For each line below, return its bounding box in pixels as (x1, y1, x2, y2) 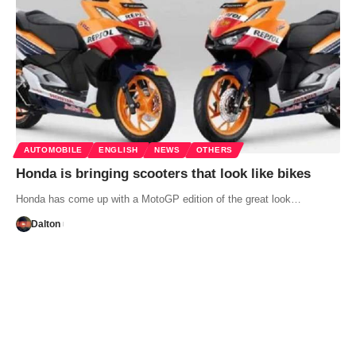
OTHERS (195, 145, 233, 155)
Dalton (30, 219, 60, 230)
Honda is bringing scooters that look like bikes (16, 166, 311, 182)
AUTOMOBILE (24, 145, 83, 155)
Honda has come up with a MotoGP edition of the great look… (16, 193, 301, 206)
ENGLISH (99, 145, 138, 155)
